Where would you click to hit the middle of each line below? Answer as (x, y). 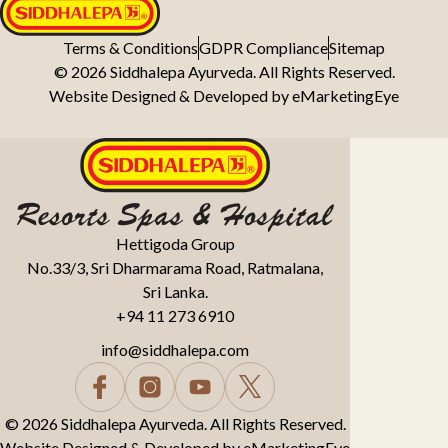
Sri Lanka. (175, 291)
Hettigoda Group (175, 243)
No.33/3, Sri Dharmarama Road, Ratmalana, (175, 267)
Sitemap (357, 47)
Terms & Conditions (130, 47)
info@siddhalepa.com (175, 349)
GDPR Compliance (263, 47)
